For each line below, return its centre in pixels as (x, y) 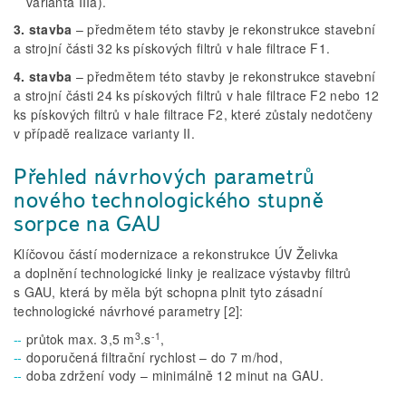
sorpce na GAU (87, 224)
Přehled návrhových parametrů (165, 177)
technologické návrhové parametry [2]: (129, 311)
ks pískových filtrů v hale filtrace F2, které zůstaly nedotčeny (193, 115)
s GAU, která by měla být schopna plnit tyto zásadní (169, 292)
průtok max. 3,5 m (81, 339)
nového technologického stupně (169, 200)
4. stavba (43, 77)
